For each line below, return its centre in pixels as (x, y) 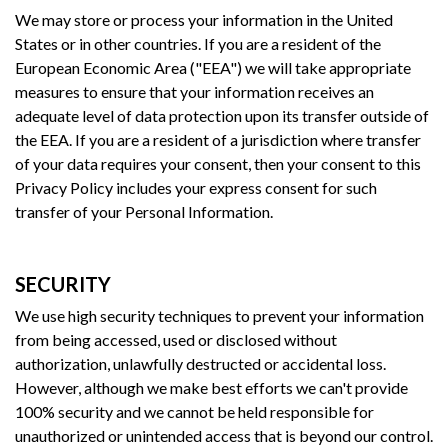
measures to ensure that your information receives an (194, 91)
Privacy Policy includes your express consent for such (196, 187)
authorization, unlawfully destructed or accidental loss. (200, 363)
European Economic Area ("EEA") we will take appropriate (213, 67)
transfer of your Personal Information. (144, 211)
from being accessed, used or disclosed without (176, 339)
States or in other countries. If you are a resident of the (198, 43)
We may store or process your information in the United (204, 19)
